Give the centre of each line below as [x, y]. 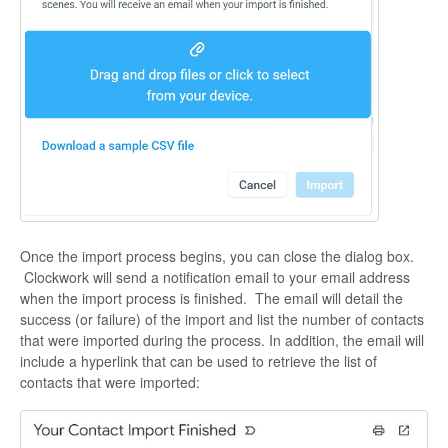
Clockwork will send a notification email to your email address [215, 277]
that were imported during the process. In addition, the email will [222, 340]
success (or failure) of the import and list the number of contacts [222, 319]
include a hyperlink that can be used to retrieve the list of [198, 361]
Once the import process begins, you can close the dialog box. [217, 256]
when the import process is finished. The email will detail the [211, 298]
